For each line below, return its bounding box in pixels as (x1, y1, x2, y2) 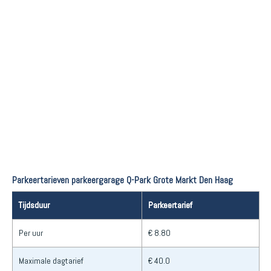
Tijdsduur (18, 199, 50, 211)
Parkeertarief (148, 199, 192, 211)
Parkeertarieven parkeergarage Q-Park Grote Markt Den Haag (12, 173, 233, 186)
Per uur (19, 227, 43, 238)
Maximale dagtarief (19, 255, 83, 266)
